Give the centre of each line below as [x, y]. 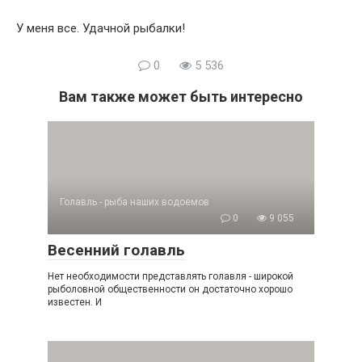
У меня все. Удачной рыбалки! [101, 28]
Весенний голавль [116, 250]
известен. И [75, 302]
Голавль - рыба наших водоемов [135, 202]
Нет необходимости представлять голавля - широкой [170, 276]
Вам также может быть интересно [181, 97]
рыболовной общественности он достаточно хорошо [170, 289]
